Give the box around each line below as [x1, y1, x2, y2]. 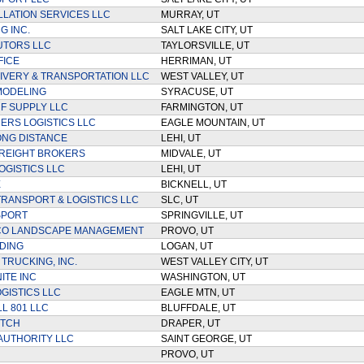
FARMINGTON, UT [160, 102, 248, 113]
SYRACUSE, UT [160, 86, 238, 97]
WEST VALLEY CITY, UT [160, 256, 273, 267]
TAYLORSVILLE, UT [160, 40, 254, 51]
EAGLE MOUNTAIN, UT [160, 117, 270, 128]
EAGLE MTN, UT [160, 287, 240, 298]
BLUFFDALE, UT [160, 302, 240, 314]
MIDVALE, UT [160, 148, 226, 159]
